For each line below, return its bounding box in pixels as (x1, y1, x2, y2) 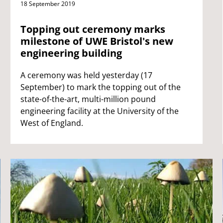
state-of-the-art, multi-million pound (20, 93, 156, 105)
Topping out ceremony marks (20, 22, 165, 36)
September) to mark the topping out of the (20, 81, 181, 93)
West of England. (20, 117, 83, 128)
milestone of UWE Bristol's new (20, 34, 173, 48)
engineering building (20, 46, 122, 60)
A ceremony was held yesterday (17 (20, 69, 152, 81)
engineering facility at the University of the (20, 105, 179, 116)
